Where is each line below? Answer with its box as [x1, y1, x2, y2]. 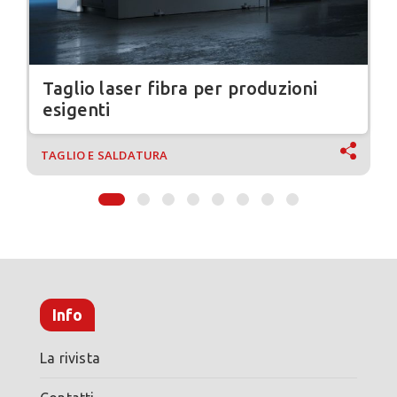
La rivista [40, 350, 100, 367]
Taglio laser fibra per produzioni [43, 78, 318, 99]
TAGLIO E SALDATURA [41, 147, 168, 164]
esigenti [43, 99, 111, 121]
